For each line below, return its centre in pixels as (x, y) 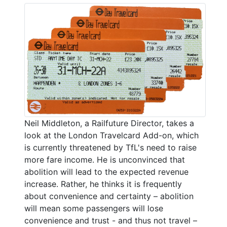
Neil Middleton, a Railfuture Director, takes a (109, 123)
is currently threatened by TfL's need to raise (110, 147)
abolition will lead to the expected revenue (106, 172)
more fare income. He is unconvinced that (105, 159)
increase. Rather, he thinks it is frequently (103, 184)
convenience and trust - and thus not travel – (111, 220)
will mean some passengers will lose (94, 208)
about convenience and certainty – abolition (109, 196)
